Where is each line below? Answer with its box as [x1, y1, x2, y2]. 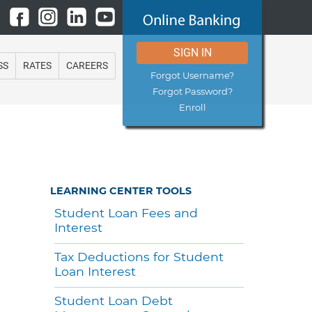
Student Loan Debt [54, 292, 173, 308]
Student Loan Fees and [54, 205, 198, 220]
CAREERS [66, 60, 108, 72]
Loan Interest [54, 263, 136, 279]
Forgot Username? [150, 70, 234, 81]
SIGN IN [173, 46, 212, 59]
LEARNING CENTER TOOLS [50, 184, 192, 197]
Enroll [178, 102, 206, 113]
